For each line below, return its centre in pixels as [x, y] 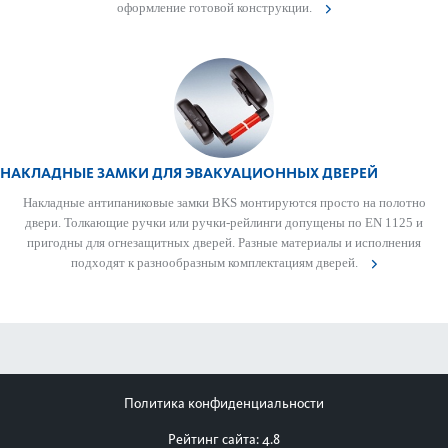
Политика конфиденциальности [224, 403]
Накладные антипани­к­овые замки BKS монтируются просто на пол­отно [224, 202]
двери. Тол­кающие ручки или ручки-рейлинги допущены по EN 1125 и [224, 222]
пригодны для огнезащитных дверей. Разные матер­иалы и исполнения [224, 242]
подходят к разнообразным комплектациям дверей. [216, 262]
